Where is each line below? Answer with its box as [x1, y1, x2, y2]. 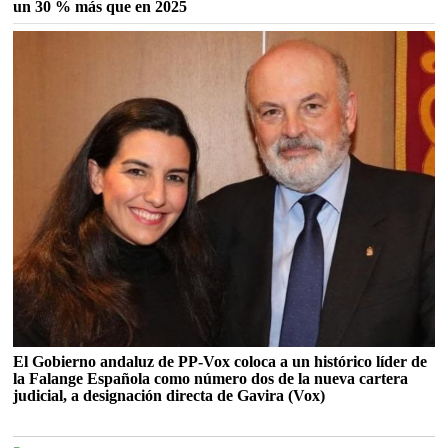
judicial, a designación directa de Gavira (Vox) [13, 386, 326, 404]
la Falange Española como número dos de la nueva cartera [13, 369, 409, 387]
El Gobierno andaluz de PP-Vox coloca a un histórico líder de [13, 352, 428, 370]
